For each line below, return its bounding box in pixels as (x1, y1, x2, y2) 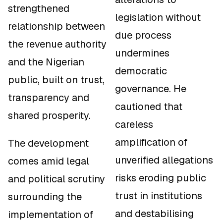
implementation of (8, 208, 93, 221)
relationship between (8, 19, 105, 33)
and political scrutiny (8, 172, 105, 185)
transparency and (8, 91, 89, 104)
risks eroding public (115, 171, 206, 185)
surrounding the (8, 190, 82, 203)
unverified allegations (115, 154, 213, 167)
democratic (115, 64, 167, 78)
